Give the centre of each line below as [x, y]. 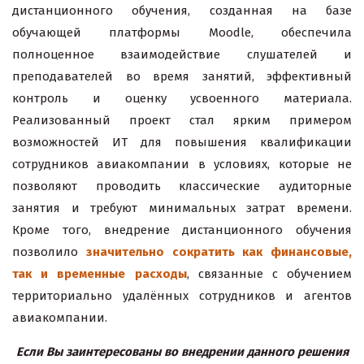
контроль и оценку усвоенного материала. [182, 99]
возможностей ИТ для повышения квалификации [182, 143]
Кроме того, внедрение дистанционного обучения [182, 230]
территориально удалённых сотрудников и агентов [182, 296]
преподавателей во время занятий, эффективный [182, 77]
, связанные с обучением [269, 274]
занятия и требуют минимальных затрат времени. [182, 208]
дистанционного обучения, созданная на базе [182, 11]
